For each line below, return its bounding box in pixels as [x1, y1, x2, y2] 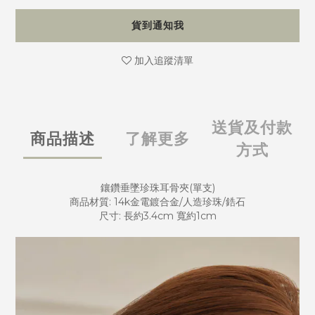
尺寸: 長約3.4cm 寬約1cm [98, 210, 217, 223]
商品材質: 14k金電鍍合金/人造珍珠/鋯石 [70, 195, 245, 209]
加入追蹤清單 [134, 54, 193, 67]
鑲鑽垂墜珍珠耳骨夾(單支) [100, 181, 215, 195]
